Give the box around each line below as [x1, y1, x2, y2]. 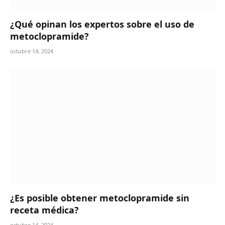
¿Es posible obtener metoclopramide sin [10, 192, 189, 204]
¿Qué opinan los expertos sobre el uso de [10, 18, 194, 30]
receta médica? [10, 204, 79, 216]
